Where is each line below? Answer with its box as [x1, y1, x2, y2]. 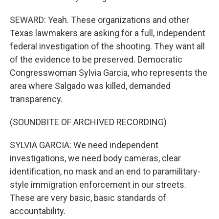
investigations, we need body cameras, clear [10, 153, 181, 163]
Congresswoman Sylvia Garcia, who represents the [10, 67, 207, 78]
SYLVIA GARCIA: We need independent [10, 140, 158, 150]
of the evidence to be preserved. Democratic [10, 54, 182, 65]
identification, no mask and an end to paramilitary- [10, 166, 200, 176]
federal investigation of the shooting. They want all [10, 41, 205, 51]
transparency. [10, 94, 63, 104]
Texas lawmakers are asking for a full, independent [10, 28, 205, 38]
